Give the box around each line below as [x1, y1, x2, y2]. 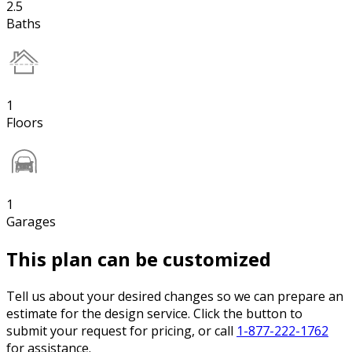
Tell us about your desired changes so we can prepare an [6, 288, 343, 306]
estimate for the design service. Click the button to [6, 305, 302, 323]
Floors [6, 114, 43, 132]
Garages [6, 213, 56, 231]
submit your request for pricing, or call [6, 322, 236, 340]
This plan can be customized [6, 246, 271, 273]
